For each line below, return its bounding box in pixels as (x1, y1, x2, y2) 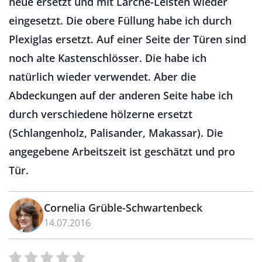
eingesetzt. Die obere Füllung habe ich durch (9, 13, 232, 27)
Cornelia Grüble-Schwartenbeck (44, 201, 202, 215)
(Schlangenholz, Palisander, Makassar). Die (9, 126, 223, 140)
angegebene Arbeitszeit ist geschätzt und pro (9, 144, 235, 158)
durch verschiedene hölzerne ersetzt (9, 107, 192, 121)
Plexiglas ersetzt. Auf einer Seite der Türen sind (9, 32, 246, 46)
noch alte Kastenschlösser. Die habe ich (9, 51, 206, 65)
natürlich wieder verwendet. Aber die (9, 70, 196, 84)
